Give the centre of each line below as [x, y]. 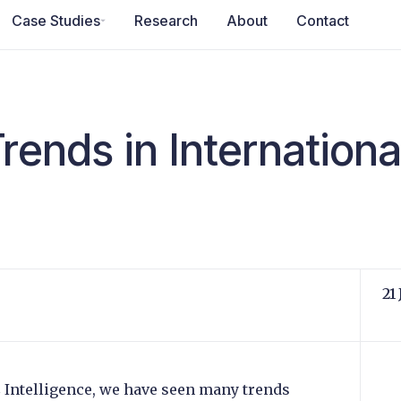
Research [166, 20]
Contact [323, 20]
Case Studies [56, 20]
